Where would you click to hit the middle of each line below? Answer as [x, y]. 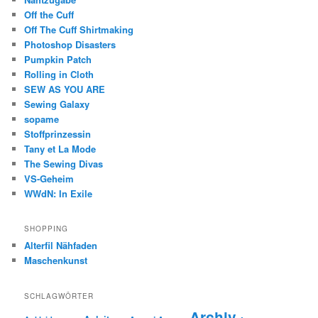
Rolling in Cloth [59, 75]
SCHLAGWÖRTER [59, 296]
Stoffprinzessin [58, 134]
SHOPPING [46, 229]
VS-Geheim [49, 179]
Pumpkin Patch [58, 60]
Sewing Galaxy [57, 104]
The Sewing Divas [64, 164]
